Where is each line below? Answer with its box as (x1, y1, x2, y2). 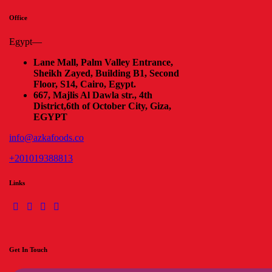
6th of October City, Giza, (66, 101, 171, 112)
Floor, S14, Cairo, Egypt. (33, 79, 136, 90)
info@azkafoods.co (9, 132, 84, 143)
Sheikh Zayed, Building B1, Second (33, 68, 179, 79)
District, (33, 101, 66, 112)
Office (9, 14, 27, 22)
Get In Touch (9, 246, 47, 254)
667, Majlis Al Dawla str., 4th (33, 90, 152, 101)
